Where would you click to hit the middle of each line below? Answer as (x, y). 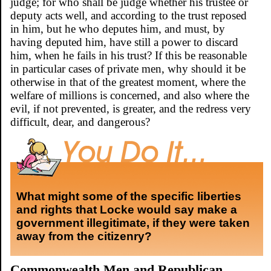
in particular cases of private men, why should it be (128, 68)
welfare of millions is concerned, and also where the (130, 95)
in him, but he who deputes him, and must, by (118, 28)
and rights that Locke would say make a (127, 209)
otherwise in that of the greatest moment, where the (128, 82)
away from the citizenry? (84, 236)
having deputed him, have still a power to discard (124, 42)
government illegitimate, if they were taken (133, 223)
